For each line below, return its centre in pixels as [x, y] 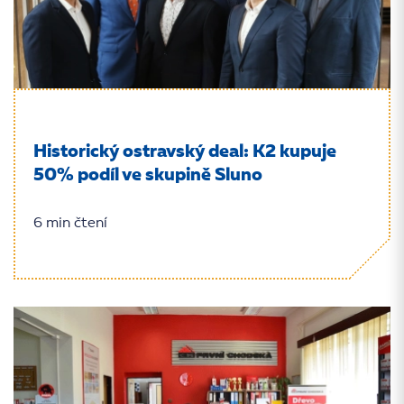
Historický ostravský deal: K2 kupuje [185, 152]
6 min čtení [70, 224]
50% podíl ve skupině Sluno [148, 176]
